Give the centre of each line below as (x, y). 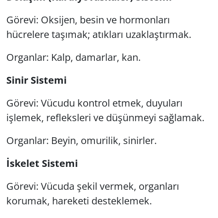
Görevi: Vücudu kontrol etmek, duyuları (94, 103)
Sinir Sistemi (36, 80)
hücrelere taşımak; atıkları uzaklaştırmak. (99, 34)
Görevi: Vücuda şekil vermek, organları (92, 186)
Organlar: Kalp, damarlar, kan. (73, 57)
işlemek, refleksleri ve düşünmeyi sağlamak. (105, 117)
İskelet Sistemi (42, 163)
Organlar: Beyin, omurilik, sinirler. (81, 140)
